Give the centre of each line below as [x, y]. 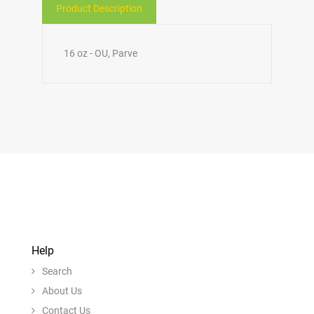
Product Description [99, 8]
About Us [62, 291]
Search [57, 271]
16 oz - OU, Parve [101, 53]
